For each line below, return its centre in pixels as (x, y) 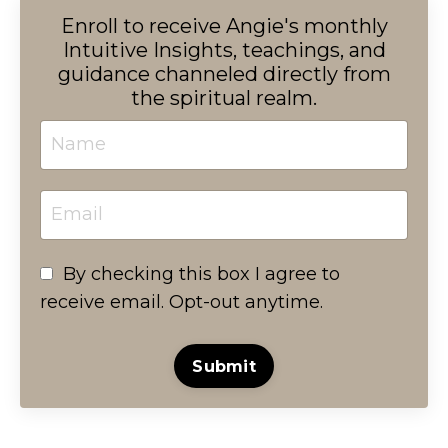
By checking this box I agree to (201, 273)
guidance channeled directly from (224, 73)
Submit (224, 365)
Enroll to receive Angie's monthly (224, 25)
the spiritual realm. (224, 97)
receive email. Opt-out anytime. (181, 301)
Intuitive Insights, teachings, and (224, 49)
